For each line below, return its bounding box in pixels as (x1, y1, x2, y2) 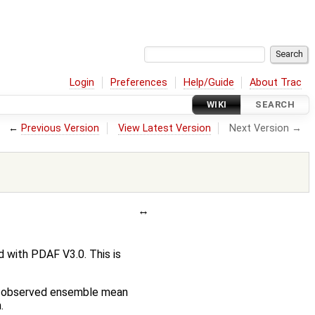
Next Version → (229, 122, 302, 134)
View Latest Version (117, 122, 211, 134)
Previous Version (21, 122, 100, 134)
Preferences (110, 76, 168, 89)
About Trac (250, 76, 302, 89)
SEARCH (255, 99, 295, 110)
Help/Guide (183, 76, 234, 89)
